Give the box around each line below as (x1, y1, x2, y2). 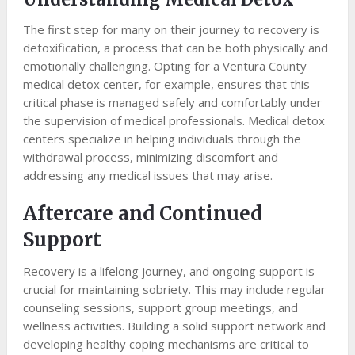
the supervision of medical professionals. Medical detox (22, 113, 325, 129)
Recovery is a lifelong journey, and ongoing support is (22, 263, 315, 280)
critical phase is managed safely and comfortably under (22, 94, 322, 111)
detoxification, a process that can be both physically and (22, 40, 328, 56)
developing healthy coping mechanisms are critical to (22, 336, 309, 353)
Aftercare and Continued (22, 201, 262, 227)
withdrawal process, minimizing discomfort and (22, 149, 278, 166)
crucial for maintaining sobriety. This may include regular (22, 281, 326, 298)
